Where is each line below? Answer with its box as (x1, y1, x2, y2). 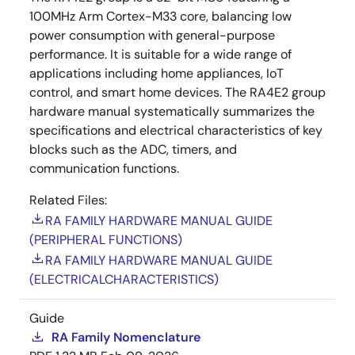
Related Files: (29, 192, 107, 209)
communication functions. (29, 160, 179, 177)
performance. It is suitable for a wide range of (29, 46, 292, 63)
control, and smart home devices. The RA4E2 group (29, 84, 326, 101)
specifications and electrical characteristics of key (29, 122, 323, 139)
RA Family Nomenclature (52, 329, 200, 346)
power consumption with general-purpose (29, 27, 275, 44)
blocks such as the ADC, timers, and (29, 141, 237, 158)
